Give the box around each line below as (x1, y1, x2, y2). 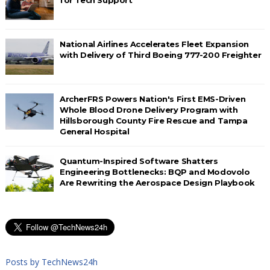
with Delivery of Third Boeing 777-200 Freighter (59, 49, 262, 60)
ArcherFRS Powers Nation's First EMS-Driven (59, 93, 246, 104)
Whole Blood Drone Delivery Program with (59, 104, 238, 115)
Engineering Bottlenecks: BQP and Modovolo (59, 166, 250, 177)
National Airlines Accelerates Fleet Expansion (59, 39, 249, 49)
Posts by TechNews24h (5, 256, 98, 268)
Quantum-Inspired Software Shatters (59, 155, 218, 166)
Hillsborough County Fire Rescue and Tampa (59, 115, 248, 125)
